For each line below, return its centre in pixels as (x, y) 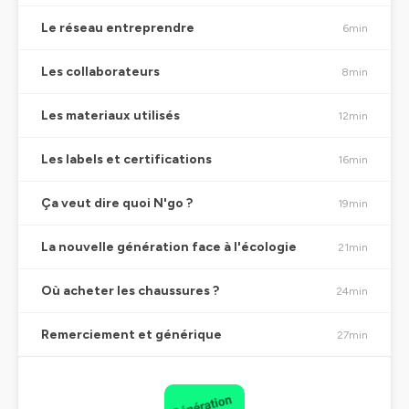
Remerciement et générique (131, 335)
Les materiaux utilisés (110, 115)
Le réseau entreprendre (118, 28)
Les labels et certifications (126, 159)
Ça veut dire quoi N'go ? (117, 203)
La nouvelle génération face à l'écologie (169, 247)
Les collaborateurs (100, 72)
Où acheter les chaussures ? (130, 291)
